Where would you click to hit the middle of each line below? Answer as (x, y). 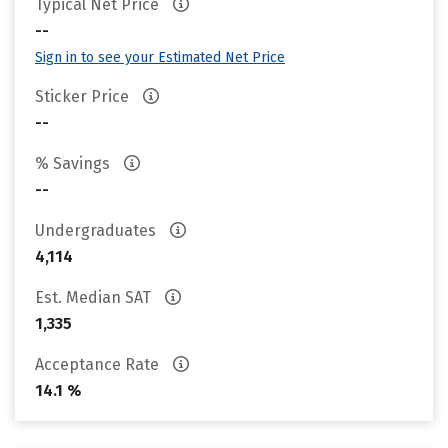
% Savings (74, 163)
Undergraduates (97, 230)
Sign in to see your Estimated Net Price (160, 57)
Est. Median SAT (95, 297)
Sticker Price (84, 96)
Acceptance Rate (99, 364)
